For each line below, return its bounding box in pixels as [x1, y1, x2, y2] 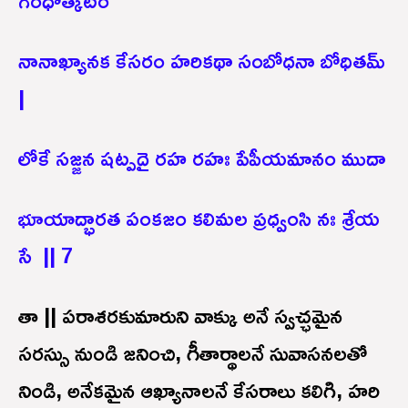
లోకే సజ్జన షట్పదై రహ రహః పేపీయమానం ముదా [18, 136, 385, 178]
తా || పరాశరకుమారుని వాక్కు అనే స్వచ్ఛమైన [18, 293, 342, 336]
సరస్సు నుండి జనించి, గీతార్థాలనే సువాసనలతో [18, 331, 367, 373]
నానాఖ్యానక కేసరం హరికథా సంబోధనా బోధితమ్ [18, 38, 384, 81]
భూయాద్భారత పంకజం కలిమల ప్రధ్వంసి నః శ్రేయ [18, 196, 380, 239]
